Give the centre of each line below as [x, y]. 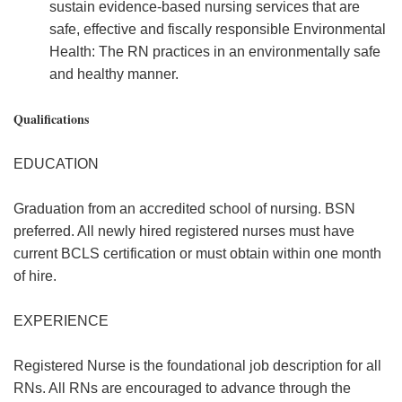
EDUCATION [56, 164]
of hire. [35, 276]
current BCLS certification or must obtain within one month [197, 253]
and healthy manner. [114, 74]
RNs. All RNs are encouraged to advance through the [182, 388]
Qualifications [51, 119]
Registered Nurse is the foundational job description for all [197, 366]
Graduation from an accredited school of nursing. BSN [184, 209]
